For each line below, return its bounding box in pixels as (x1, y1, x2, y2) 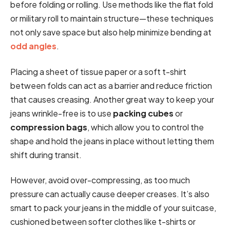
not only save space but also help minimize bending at (10, 27, 212, 38)
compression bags (10, 121, 87, 132)
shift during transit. (10, 149, 83, 160)
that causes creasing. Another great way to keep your (10, 93, 214, 105)
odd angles (10, 41, 56, 52)
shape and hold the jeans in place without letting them (10, 135, 214, 146)
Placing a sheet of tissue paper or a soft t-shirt (10, 66, 186, 77)
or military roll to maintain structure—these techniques (10, 13, 214, 24)
